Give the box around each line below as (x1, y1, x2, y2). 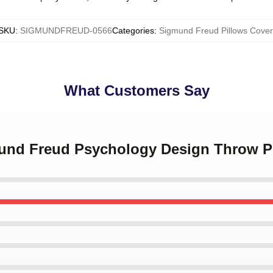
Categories (112, 26, 154, 35)
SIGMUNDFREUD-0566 (20, 26, 112, 35)
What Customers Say (63, 82, 210, 99)
